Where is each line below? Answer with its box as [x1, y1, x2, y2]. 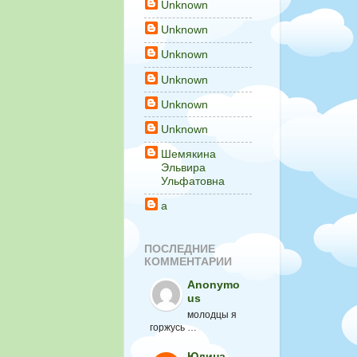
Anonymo [187, 278, 240, 292]
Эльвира [161, 161, 206, 175]
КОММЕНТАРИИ [144, 254, 232, 268]
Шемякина [161, 147, 216, 161]
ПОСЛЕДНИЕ [144, 241, 215, 255]
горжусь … [150, 322, 197, 334]
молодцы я [187, 309, 237, 321]
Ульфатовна [161, 175, 225, 188]
